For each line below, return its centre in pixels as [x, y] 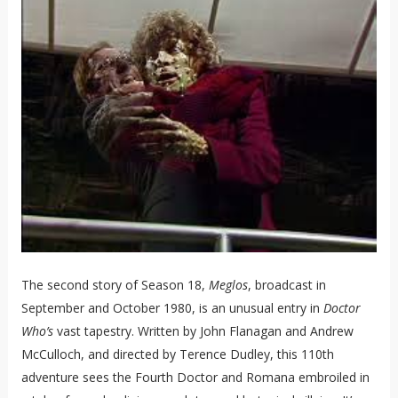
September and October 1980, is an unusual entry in [172, 308]
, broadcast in [287, 285]
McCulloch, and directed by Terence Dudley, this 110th [177, 354]
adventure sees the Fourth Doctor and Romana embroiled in [195, 378]
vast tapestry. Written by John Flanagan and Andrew [203, 331]
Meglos [228, 285]
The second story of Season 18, [115, 285]
